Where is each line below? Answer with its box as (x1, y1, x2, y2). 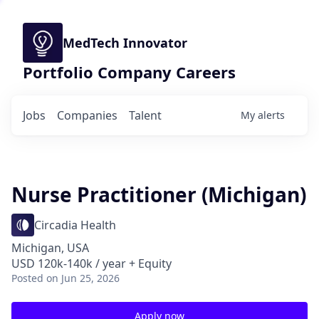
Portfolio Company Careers (23, 61, 236, 83)
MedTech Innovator (63, 34, 187, 51)
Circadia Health (34, 217, 116, 233)
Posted (11, 271, 43, 285)
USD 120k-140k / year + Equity (11, 256, 172, 271)
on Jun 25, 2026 (46, 271, 120, 285)
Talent (129, 108, 162, 123)
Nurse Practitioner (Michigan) (11, 181, 306, 208)
